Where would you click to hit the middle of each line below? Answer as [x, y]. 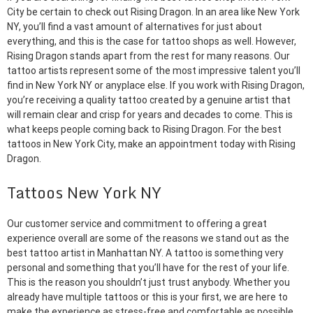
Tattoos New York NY [84, 192]
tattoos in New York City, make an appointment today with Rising [151, 144]
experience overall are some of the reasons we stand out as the [148, 239]
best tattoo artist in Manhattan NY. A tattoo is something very [145, 253]
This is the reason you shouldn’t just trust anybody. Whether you [148, 283]
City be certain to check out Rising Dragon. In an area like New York [153, 12]
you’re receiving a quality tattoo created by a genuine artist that [149, 100]
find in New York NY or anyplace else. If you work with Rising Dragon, [156, 85]
